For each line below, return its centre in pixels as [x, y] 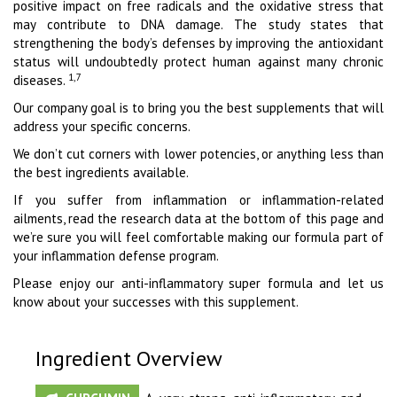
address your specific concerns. [102, 127]
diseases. [41, 81]
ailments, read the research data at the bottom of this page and [198, 219]
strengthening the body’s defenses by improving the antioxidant [198, 43]
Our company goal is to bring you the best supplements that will [198, 108]
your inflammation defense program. [116, 256]
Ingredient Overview [129, 359]
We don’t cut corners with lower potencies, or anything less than [198, 154]
